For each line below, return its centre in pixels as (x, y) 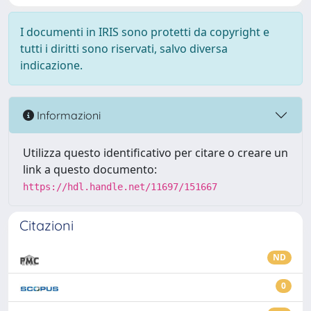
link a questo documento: (90, 169)
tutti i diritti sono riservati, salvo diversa (124, 49)
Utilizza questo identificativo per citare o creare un (155, 153)
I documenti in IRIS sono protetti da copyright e (145, 32)
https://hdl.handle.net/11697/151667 (120, 187)
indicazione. (51, 65)
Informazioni (67, 115)
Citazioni (47, 225)
